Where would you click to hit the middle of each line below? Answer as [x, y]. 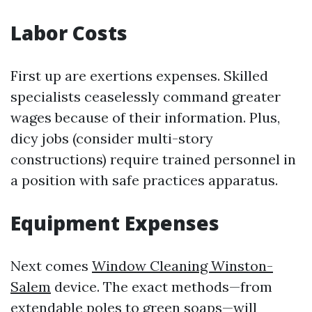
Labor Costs [69, 33]
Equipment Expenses [115, 223]
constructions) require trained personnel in [153, 159]
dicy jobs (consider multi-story [112, 138]
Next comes [51, 266]
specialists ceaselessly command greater [146, 96]
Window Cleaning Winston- [182, 266]
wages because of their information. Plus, [145, 117]
